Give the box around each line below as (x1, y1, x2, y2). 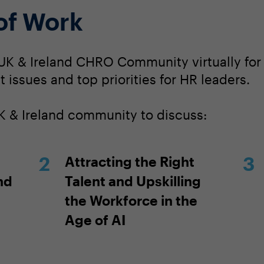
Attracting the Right (65, 153, 195, 169)
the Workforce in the (65, 192, 198, 208)
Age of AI (65, 212, 126, 227)
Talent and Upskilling (65, 173, 202, 189)
